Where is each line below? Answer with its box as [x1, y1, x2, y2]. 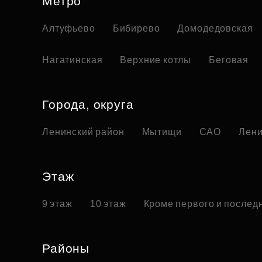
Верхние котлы [120, 55, 192, 65]
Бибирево [112, 23, 160, 34]
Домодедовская [177, 23, 253, 34]
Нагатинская [42, 55, 103, 65]
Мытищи [142, 127, 182, 137]
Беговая [209, 55, 249, 65]
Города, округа [42, 98, 134, 112]
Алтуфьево [42, 23, 95, 34]
